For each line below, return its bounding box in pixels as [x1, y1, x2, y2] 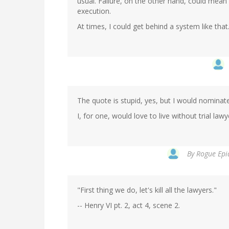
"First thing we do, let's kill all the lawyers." [77, 185, 217, 195]
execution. [77, 6, 111, 16]
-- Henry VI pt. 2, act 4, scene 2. [77, 200, 180, 211]
